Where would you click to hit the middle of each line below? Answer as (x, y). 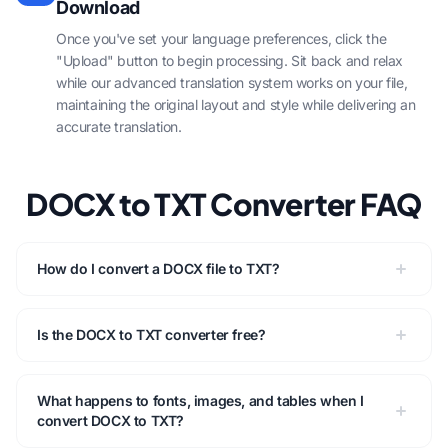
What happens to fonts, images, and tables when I (200, 400)
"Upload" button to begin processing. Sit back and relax (230, 60)
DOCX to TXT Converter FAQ (224, 204)
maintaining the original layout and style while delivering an (236, 104)
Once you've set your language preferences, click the (221, 38)
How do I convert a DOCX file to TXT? (158, 268)
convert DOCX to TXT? (110, 420)
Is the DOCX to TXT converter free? (151, 334)
